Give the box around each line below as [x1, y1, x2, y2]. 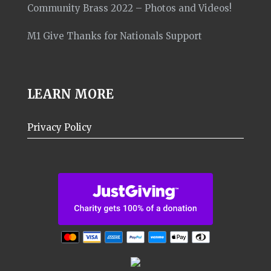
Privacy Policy [27, 122, 92, 134]
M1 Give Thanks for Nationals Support [27, 30, 202, 42]
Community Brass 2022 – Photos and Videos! [27, 2, 232, 15]
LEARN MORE [27, 87, 114, 102]
